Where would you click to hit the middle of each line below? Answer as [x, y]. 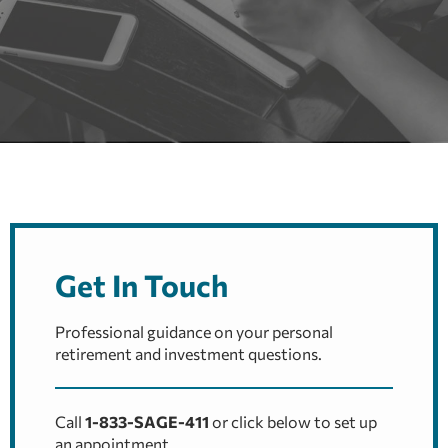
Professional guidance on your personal [194, 332]
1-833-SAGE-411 [147, 422]
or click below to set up [293, 422]
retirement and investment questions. [188, 354]
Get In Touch [141, 285]
